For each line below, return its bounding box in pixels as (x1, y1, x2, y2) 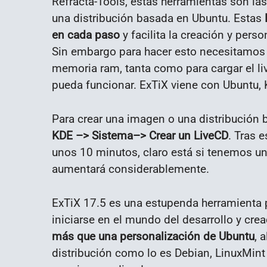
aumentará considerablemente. (52, 162, 209, 176)
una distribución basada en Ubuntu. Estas (52, 11, 265, 26)
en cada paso (52, 28, 120, 42)
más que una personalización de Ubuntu (52, 229, 254, 243)
